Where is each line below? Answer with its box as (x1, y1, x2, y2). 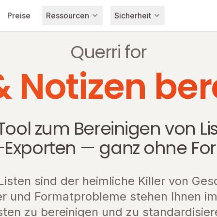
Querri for (70, 40, 147, 64)
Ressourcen (46, 11, 90, 20)
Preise (7, 11, 31, 20)
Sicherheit (114, 11, 152, 20)
